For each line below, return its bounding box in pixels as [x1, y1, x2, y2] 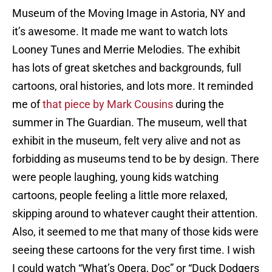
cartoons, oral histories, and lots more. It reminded [12, 80, 253, 93]
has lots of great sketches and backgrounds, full [12, 61, 241, 75]
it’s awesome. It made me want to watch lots [12, 25, 228, 38]
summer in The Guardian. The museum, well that [12, 116, 247, 129]
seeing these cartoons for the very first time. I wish [12, 243, 255, 257]
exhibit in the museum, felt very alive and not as [12, 134, 240, 148]
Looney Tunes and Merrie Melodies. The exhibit [12, 43, 240, 56]
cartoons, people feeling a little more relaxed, [12, 189, 228, 202]
